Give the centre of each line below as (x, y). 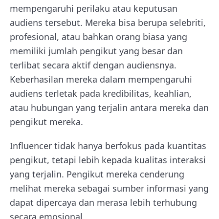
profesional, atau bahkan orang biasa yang (99, 37)
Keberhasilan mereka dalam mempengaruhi (101, 79)
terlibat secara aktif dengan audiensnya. (93, 65)
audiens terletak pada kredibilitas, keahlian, (101, 93)
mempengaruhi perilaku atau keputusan (94, 8)
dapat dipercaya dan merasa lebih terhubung (103, 202)
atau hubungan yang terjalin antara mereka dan (109, 108)
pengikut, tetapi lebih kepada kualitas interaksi (108, 160)
